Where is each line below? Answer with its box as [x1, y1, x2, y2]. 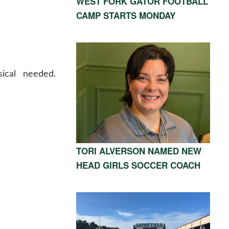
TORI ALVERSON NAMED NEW [76, 144, 201, 157]
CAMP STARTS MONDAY [76, 9, 175, 21]
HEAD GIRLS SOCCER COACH [76, 158, 200, 171]
